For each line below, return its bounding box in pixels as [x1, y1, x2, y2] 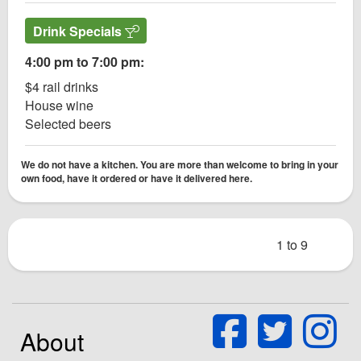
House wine [25, 95, 93, 114]
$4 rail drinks [25, 77, 98, 96]
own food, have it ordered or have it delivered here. [21, 170, 252, 185]
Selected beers [25, 114, 111, 133]
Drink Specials [32, 21, 125, 40]
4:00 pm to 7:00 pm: [25, 52, 144, 71]
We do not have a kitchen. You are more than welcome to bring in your [21, 156, 338, 172]
